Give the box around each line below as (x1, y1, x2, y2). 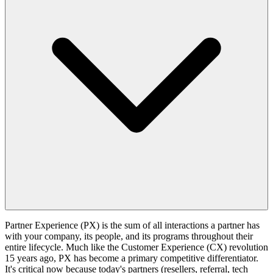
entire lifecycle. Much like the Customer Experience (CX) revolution (5, 242, 268, 253)
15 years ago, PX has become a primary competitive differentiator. (5, 253, 258, 264)
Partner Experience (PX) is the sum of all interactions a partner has (5, 220, 260, 231)
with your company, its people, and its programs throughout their (5, 231, 253, 242)
